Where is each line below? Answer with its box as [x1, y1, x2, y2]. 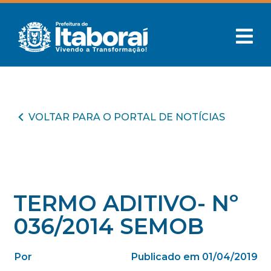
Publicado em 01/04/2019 [131, 251, 258, 263]
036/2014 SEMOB [13, 213, 204, 240]
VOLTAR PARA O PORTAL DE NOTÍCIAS [28, 111, 226, 123]
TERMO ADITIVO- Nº [13, 190, 239, 217]
